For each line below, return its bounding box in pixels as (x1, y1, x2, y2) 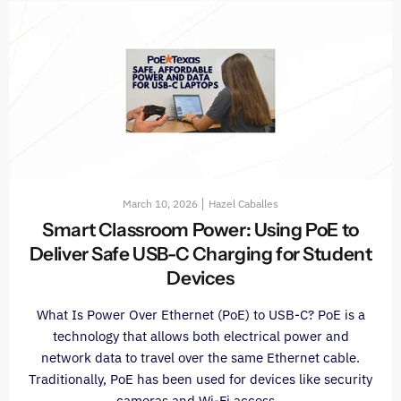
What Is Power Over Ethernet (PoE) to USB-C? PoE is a (36, 306, 365, 324)
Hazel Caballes (209, 197, 278, 211)
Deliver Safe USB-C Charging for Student (29, 243, 372, 266)
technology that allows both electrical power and (52, 328, 349, 346)
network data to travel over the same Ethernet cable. (41, 349, 360, 367)
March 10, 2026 (123, 197, 198, 211)
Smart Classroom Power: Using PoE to (42, 218, 359, 242)
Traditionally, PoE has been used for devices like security (29, 371, 372, 388)
